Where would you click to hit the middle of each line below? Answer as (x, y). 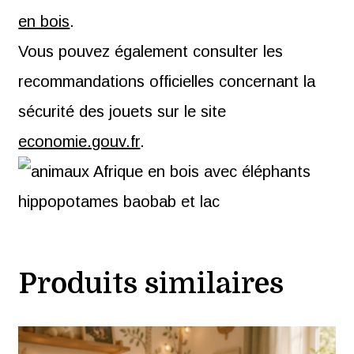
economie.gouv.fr (79, 141)
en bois (44, 21)
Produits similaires (151, 284)
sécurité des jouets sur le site (122, 111)
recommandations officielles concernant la (167, 81)
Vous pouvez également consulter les (151, 51)
